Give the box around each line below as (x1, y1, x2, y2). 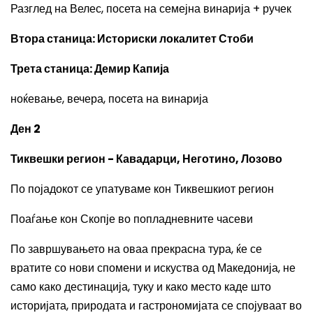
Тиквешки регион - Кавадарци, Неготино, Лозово (10, 151, 282, 167)
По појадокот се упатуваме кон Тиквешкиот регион (10, 181, 274, 197)
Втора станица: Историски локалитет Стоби (10, 31, 254, 47)
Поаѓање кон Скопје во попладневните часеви (10, 211, 253, 227)
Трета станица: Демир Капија (10, 61, 169, 77)
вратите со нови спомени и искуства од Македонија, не (10, 260, 296, 276)
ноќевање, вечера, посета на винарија (10, 91, 208, 107)
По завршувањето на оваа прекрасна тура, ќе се (10, 241, 262, 257)
